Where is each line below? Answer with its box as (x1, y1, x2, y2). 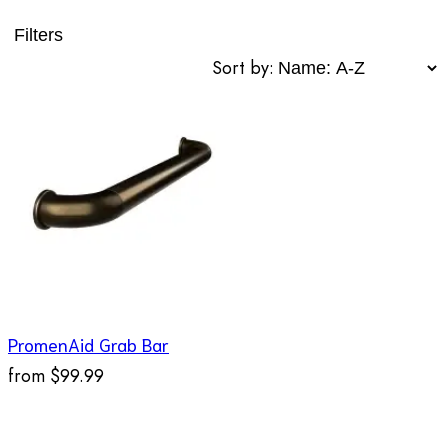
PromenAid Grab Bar (8, 331, 169, 356)
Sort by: (212, 54, 274, 81)
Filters (14, 24, 63, 45)
